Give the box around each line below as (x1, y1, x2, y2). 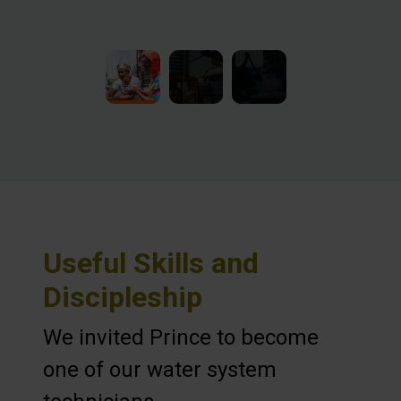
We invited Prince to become (43, 325, 319, 351)
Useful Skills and (43, 246, 259, 281)
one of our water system (43, 357, 277, 383)
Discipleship (43, 280, 202, 315)
